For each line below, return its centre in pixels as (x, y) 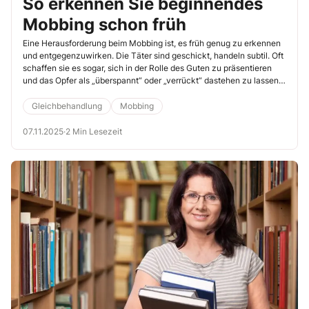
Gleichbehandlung (67, 106)
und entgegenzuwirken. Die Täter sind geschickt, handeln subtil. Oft (153, 55)
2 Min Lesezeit (94, 131)
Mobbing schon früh (104, 24)
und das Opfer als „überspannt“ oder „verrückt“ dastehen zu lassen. (152, 80)
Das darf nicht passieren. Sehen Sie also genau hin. (121, 92)
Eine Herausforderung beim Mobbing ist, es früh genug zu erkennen (152, 43)
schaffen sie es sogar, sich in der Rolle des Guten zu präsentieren (147, 68)
